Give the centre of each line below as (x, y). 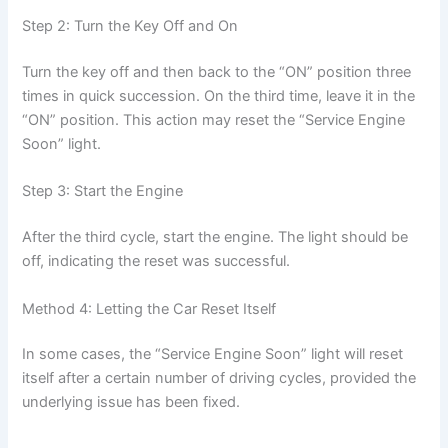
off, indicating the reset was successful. (156, 261)
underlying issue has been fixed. (131, 402)
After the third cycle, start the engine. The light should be (215, 237)
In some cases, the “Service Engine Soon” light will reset (213, 354)
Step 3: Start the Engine (103, 191)
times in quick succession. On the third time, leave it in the (219, 96)
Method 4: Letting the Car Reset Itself (149, 308)
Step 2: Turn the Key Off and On (130, 26)
